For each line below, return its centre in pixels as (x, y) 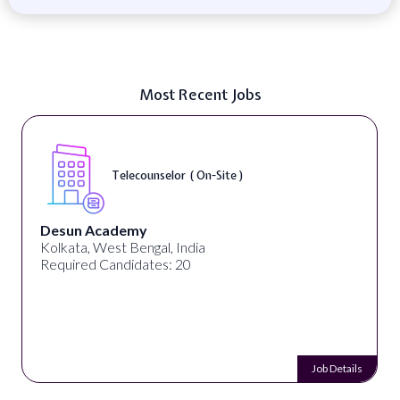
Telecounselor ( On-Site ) (177, 175)
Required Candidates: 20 (115, 264)
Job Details (337, 368)
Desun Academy (93, 230)
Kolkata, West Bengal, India (122, 247)
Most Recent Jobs (200, 94)
